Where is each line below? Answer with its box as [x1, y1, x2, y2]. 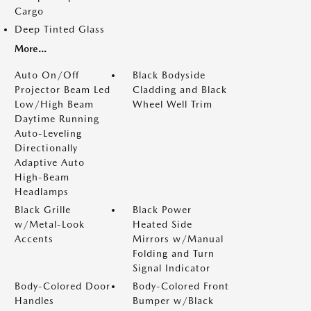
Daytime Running [15, 113, 99, 124]
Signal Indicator [133, 262, 210, 274]
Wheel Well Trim [133, 99, 212, 110]
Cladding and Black [133, 84, 227, 95]
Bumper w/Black [133, 295, 214, 306]
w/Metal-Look [15, 219, 85, 230]
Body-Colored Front [133, 280, 229, 292]
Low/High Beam [15, 99, 94, 110]
